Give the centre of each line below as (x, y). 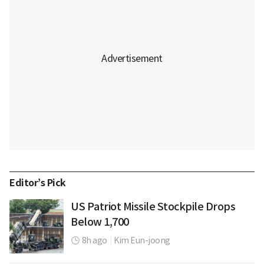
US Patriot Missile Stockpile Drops (153, 206)
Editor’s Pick (38, 183)
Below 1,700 (100, 222)
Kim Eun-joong (142, 240)
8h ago (94, 240)
